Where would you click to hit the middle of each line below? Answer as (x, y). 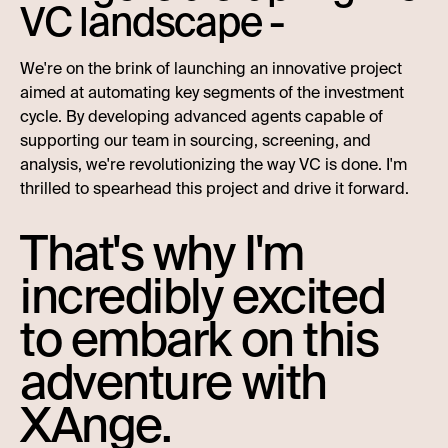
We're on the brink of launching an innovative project (211, 68)
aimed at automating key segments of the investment (212, 92)
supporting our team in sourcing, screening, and (195, 140)
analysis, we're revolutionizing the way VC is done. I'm (213, 164)
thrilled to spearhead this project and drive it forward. (214, 188)
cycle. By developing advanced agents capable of (201, 116)
